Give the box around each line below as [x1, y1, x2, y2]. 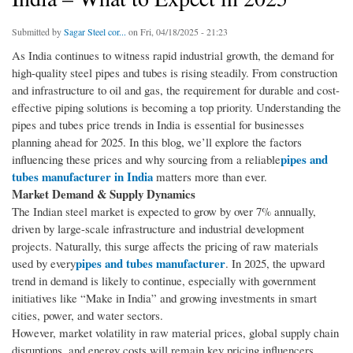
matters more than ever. [153, 169, 267, 185]
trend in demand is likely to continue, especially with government [12, 273, 316, 289]
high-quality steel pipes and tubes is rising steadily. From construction [12, 65, 337, 81]
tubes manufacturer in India [12, 168, 153, 186]
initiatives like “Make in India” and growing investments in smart [12, 290, 317, 307]
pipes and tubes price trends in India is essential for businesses [12, 117, 304, 133]
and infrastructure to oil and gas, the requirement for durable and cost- [12, 82, 340, 98]
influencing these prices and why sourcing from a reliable [12, 151, 281, 168]
